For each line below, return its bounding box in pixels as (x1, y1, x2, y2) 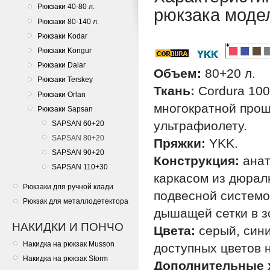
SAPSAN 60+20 (52, 119, 104, 128)
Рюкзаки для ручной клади (23, 183, 113, 191)
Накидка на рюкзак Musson (23, 239, 115, 248)
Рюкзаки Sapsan (37, 104, 93, 113)
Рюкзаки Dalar (37, 61, 86, 70)
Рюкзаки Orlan (37, 90, 86, 99)
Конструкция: (154, 154, 239, 168)
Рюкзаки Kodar (37, 31, 87, 40)
